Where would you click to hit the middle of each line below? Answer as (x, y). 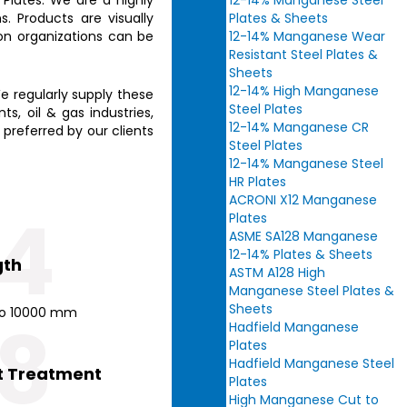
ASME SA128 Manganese (304, 236)
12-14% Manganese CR (299, 127)
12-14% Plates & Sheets (301, 254)
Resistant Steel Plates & (304, 55)
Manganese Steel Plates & (312, 291)
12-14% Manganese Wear (308, 36)
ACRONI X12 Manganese (303, 200)
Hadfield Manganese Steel (312, 363)
